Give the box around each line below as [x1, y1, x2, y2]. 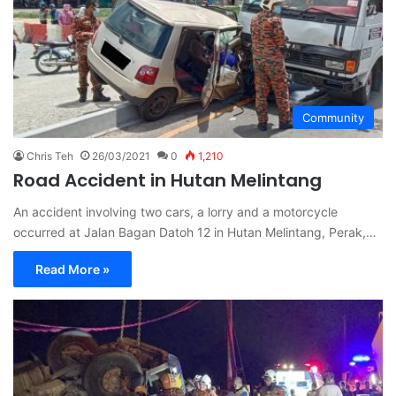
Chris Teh [27, 149, 73, 164]
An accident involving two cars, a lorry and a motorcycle [13, 204, 338, 220]
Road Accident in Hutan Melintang [13, 168, 322, 194]
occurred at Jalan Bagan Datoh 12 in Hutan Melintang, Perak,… [13, 225, 377, 240]
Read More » [35, 262, 110, 278]
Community [302, 110, 364, 126]
